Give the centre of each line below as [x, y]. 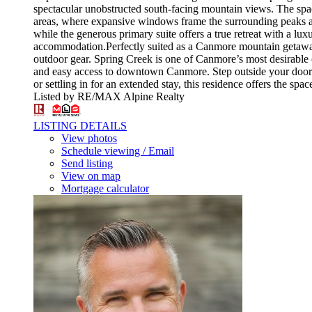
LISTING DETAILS [80, 125]
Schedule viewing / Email [118, 150]
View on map [91, 175]
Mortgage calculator [105, 188]
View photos [89, 138]
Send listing [87, 163]
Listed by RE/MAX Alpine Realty [109, 96]
